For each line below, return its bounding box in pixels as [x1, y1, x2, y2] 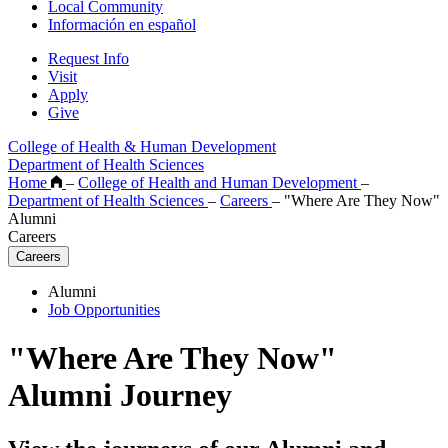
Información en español [48, 15, 196, 33]
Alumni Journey [8, 377, 232, 414]
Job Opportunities [48, 300, 160, 318]
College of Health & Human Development [8, 137, 276, 155]
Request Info [48, 49, 129, 67]
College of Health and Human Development [78, 173, 361, 191]
